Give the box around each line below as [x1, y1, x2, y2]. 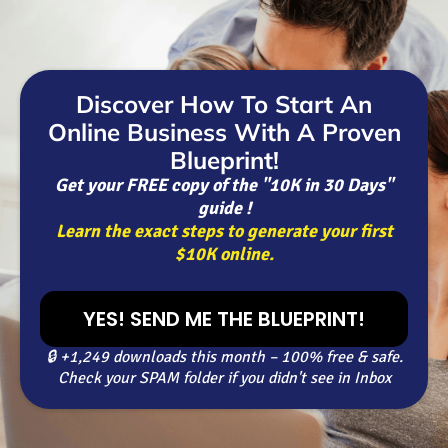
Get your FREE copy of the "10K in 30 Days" [55, 174, 393, 196]
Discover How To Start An [76, 89, 372, 119]
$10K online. [174, 243, 274, 265]
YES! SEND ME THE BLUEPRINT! [83, 305, 365, 333]
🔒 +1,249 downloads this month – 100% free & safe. [45, 347, 403, 367]
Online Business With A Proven [47, 117, 401, 147]
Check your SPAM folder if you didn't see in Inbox [57, 368, 391, 388]
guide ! [197, 197, 251, 219]
